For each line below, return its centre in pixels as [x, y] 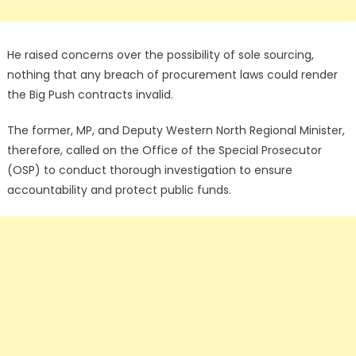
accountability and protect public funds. [119, 190]
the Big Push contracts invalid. [90, 95]
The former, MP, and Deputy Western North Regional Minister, [176, 130]
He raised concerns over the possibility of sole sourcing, [160, 55]
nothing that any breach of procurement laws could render [172, 75]
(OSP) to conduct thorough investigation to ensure [149, 170]
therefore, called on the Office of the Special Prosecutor [164, 150]
